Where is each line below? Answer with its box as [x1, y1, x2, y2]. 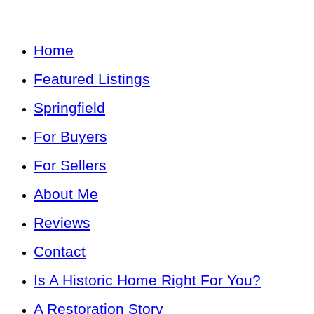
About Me [34, 185, 98, 202]
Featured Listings [34, 70, 150, 87]
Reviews [34, 214, 90, 231]
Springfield [34, 99, 105, 116]
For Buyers [34, 128, 107, 144]
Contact [34, 243, 86, 259]
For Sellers [34, 156, 107, 173]
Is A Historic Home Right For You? [34, 271, 261, 288]
